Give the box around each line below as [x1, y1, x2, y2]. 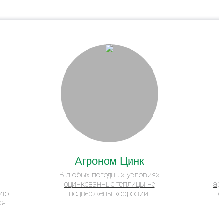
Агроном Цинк [74, 152, 144, 168]
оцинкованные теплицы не [64, 179, 155, 189]
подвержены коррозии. [69, 188, 150, 198]
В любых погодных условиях [59, 170, 160, 179]
